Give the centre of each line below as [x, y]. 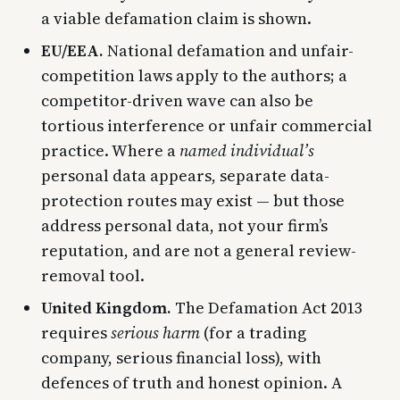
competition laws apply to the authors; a [194, 75]
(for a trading [253, 332]
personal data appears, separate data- [185, 175]
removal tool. [93, 275]
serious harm [155, 332]
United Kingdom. [106, 307]
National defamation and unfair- [229, 50]
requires [76, 332]
